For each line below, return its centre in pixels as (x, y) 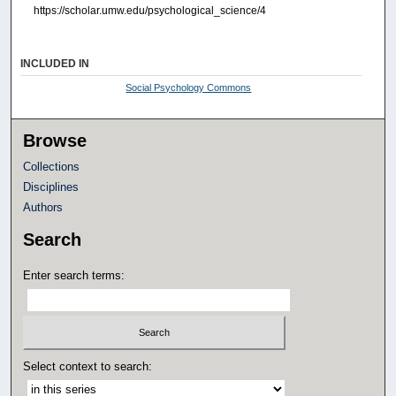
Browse (55, 141)
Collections (52, 167)
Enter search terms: (74, 276)
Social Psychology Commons (189, 88)
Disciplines (51, 187)
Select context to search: (88, 366)
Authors (43, 208)
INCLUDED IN (55, 64)
